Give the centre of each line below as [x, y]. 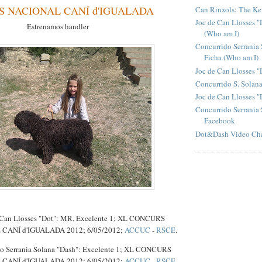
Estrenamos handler [58, 26]
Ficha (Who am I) [231, 58]
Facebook [220, 121]
